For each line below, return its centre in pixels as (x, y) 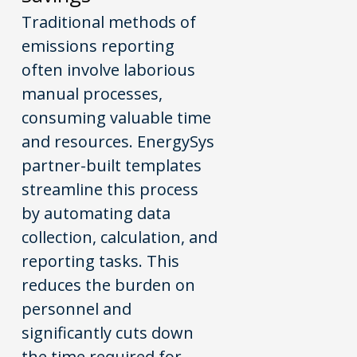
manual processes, (92, 93)
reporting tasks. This (101, 261)
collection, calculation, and (120, 237)
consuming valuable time (117, 117)
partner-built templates (112, 165)
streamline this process (110, 189)
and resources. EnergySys (118, 141)
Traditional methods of (109, 22)
